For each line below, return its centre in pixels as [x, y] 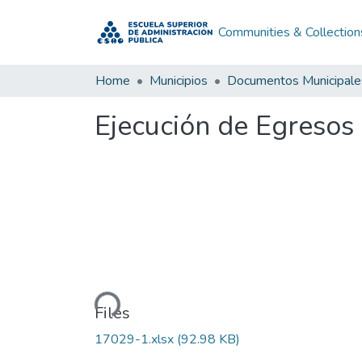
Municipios [179, 81]
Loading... [91, 305]
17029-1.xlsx [136, 339]
